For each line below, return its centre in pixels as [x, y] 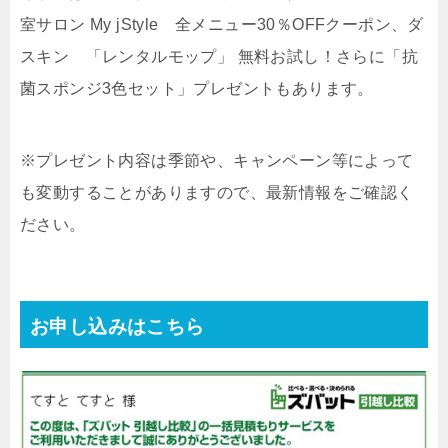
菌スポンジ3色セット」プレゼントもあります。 [197, 88]
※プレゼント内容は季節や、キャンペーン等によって [217, 160]
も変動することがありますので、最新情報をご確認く [217, 192]
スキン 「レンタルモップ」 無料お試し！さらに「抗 [219, 56]
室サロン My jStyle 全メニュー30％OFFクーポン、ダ [222, 24]
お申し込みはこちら [117, 326]
